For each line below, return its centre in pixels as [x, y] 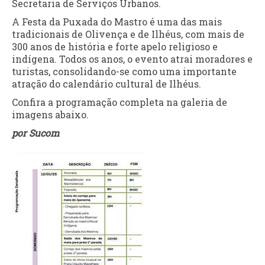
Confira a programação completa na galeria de [119, 102]
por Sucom [35, 132]
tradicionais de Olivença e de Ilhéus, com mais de [128, 34]
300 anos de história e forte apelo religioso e [115, 46]
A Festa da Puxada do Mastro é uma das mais [117, 21]
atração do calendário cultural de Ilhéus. [106, 83]
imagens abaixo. [50, 114]
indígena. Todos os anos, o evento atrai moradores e [132, 59]
